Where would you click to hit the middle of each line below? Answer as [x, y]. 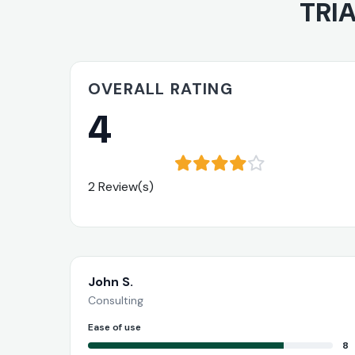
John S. [111, 281]
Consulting [116, 300]
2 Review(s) [121, 186]
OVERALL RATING [160, 88]
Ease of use [115, 327]
